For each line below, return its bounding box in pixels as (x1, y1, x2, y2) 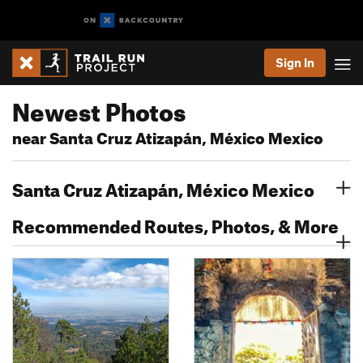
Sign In (275, 55, 314, 70)
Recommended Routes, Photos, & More (12, 209, 339, 237)
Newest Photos (12, 88, 186, 127)
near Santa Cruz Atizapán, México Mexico (12, 123, 323, 148)
